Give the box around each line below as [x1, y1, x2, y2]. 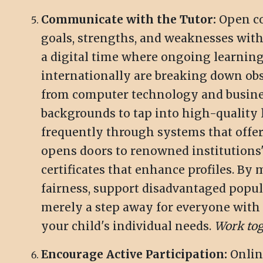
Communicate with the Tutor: [41, 12, 216, 27]
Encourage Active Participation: [41, 247, 227, 262]
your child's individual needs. [41, 219, 214, 234]
